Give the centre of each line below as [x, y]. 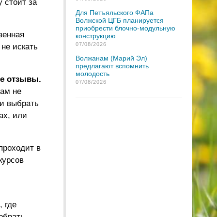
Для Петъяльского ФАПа [115, 13]
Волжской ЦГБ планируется [120, 20]
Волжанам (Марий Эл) [111, 58]
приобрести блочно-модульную [125, 28]
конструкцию [96, 36]
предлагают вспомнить [112, 66]
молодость [93, 74]
